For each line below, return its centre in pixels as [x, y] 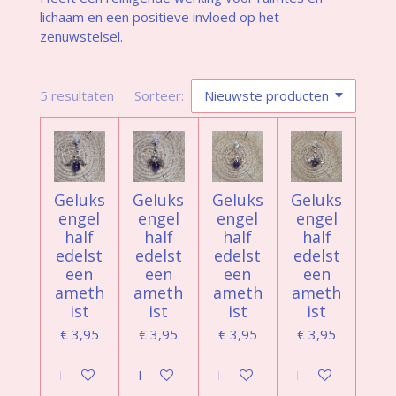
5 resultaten [76, 96]
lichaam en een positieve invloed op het [159, 16]
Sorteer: [160, 96]
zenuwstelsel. [81, 36]
